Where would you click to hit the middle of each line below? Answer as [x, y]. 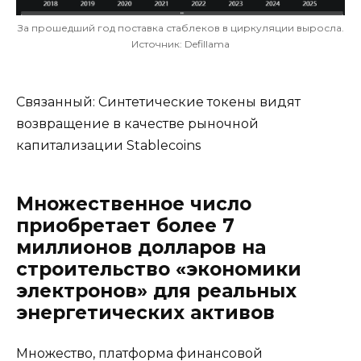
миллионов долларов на [141, 248]
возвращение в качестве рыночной [137, 124]
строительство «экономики [159, 270]
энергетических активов [145, 313]
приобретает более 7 [125, 226]
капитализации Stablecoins [108, 146]
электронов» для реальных [156, 291]
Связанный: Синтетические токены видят [158, 102]
